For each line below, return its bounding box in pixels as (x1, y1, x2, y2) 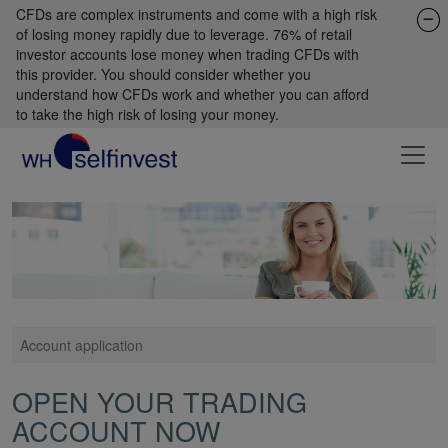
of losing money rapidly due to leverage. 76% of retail (16, 24, 352, 44)
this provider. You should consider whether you (16, 64, 311, 84)
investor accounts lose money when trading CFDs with (16, 44, 359, 64)
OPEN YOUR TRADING (12, 381, 307, 421)
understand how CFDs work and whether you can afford (16, 84, 369, 104)
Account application (20, 334, 143, 355)
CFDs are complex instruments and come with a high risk (16, 4, 377, 24)
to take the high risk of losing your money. (16, 104, 279, 124)
